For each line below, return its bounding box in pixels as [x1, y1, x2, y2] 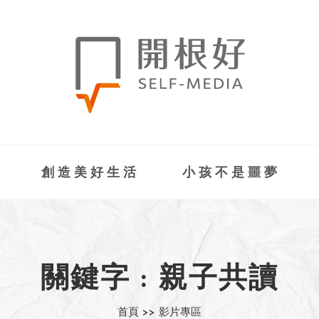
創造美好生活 [41, 167, 140, 180]
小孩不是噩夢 [182, 167, 281, 180]
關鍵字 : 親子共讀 [41, 266, 278, 294]
